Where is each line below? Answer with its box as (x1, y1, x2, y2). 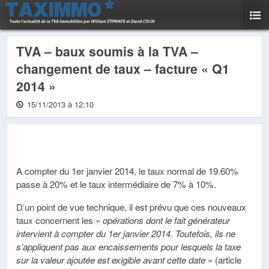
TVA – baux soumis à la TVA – (16, 42, 198, 61)
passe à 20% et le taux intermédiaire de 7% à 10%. (16, 178, 216, 191)
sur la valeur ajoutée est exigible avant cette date (16, 253, 205, 266)
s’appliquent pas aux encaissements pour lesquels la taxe (16, 240, 241, 253)
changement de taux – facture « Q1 (16, 59, 229, 78)
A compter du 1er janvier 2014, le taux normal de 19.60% (16, 165, 238, 178)
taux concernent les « (16, 213, 100, 226)
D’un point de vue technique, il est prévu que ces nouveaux (16, 200, 246, 213)
